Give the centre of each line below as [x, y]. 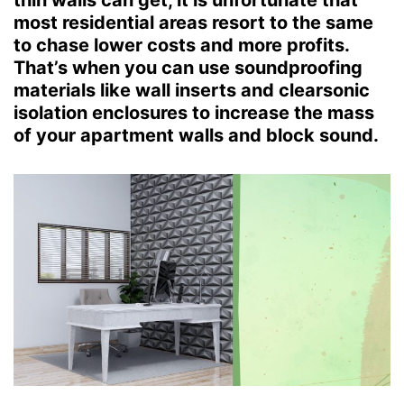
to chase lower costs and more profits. [181, 45]
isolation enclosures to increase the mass [194, 113]
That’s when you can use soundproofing [188, 68]
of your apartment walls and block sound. [196, 135]
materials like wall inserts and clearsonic [192, 90]
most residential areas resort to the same [193, 23]
